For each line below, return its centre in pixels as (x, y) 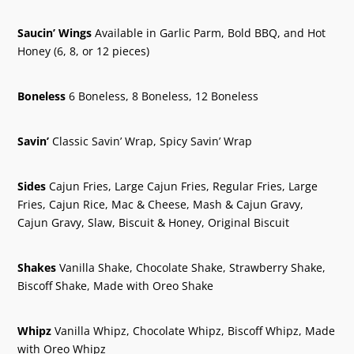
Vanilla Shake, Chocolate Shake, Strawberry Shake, (191, 267)
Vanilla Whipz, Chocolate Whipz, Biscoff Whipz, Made (194, 330)
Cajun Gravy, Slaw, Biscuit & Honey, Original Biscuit (154, 222)
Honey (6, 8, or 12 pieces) (84, 51)
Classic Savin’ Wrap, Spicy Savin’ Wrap (151, 141)
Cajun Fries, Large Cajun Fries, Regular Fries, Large (182, 186)
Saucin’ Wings (55, 32)
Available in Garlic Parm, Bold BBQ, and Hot (209, 32)
